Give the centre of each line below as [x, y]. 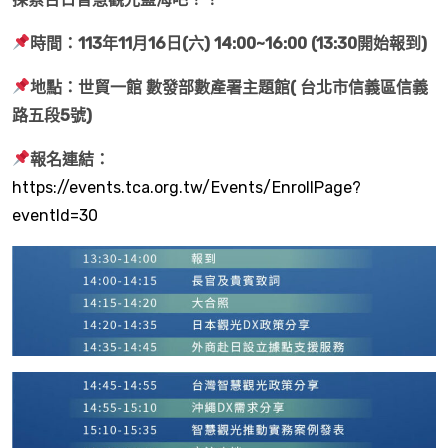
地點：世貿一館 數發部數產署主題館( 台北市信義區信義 [229, 87]
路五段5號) [52, 115]
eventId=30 [55, 215]
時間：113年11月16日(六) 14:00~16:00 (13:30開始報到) [229, 43]
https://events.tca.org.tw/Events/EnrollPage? [186, 187]
